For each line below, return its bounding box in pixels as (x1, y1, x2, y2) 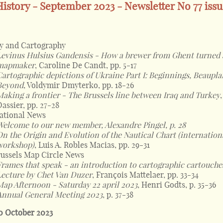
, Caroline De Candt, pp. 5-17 (35, 60, 137, 70)
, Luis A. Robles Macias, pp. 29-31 (34, 139, 150, 150)
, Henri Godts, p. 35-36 (137, 179, 217, 190)
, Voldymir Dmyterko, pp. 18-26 (23, 80, 134, 90)
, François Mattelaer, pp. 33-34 (92, 169, 199, 180)
